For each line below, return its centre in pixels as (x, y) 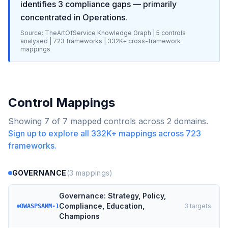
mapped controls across (117, 121)
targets (200, 206)
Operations (104, 17)
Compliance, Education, (102, 206)
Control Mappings (62, 103)
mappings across (151, 133)
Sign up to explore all (50, 133)
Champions (79, 216)
